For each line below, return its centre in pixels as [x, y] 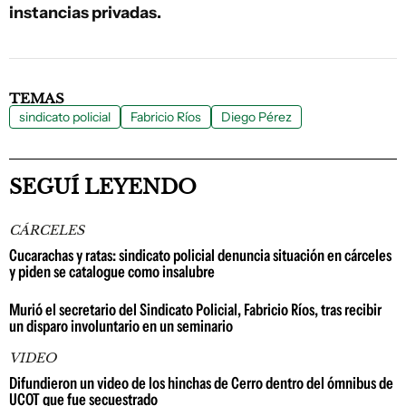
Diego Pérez [256, 117]
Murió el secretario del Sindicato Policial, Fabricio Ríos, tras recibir [195, 310]
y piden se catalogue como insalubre [112, 272]
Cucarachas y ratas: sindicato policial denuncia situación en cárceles [200, 256]
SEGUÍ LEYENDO [103, 187]
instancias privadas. [85, 13]
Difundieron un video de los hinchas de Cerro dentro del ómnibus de [201, 383]
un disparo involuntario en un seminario [121, 326]
